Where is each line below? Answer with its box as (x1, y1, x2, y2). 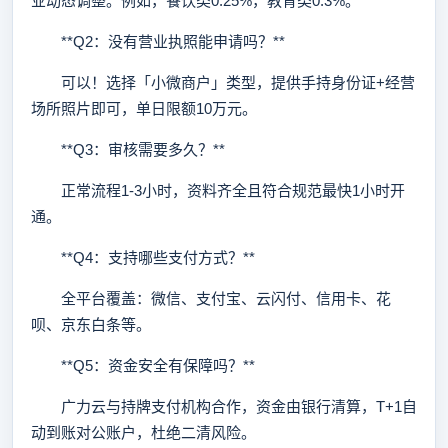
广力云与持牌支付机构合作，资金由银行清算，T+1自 (31, 398, 417, 415)
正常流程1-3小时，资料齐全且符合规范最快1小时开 (31, 182, 405, 199)
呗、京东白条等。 (31, 316, 151, 333)
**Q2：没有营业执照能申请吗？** (31, 33, 285, 50)
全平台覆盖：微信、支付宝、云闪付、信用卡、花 (31, 290, 391, 307)
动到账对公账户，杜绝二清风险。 (31, 424, 256, 441)
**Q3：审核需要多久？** (31, 141, 225, 158)
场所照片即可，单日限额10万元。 (31, 100, 257, 117)
